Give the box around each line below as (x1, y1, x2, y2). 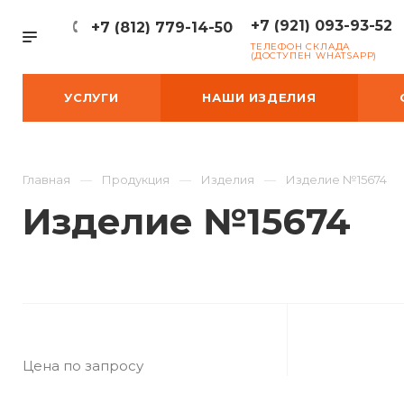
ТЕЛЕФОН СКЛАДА (251, 41, 351, 52)
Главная (23, 172, 70, 187)
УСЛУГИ (64, 90, 119, 105)
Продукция (102, 172, 170, 187)
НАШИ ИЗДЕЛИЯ (202, 90, 317, 105)
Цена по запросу (23, 357, 143, 374)
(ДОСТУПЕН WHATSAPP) (251, 50, 378, 61)
